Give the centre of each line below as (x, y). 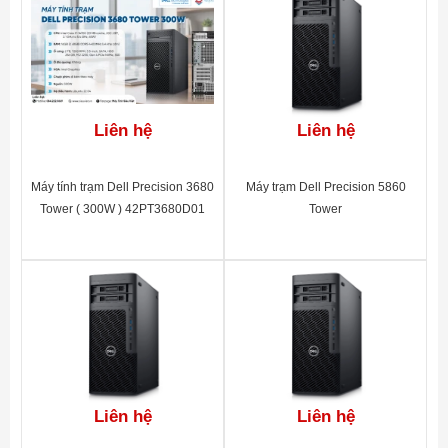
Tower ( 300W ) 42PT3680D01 (122, 208)
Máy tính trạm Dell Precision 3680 (122, 186)
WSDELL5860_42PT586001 (325, 230)
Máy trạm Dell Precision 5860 (325, 186)
